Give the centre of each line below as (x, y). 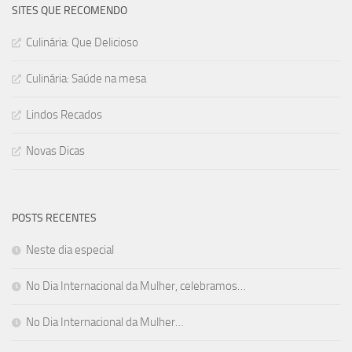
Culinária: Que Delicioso (82, 42)
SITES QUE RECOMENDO (70, 10)
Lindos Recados (64, 114)
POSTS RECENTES (54, 218)
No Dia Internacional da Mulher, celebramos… (136, 286)
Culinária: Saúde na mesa (86, 78)
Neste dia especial (70, 249)
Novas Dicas (55, 150)
